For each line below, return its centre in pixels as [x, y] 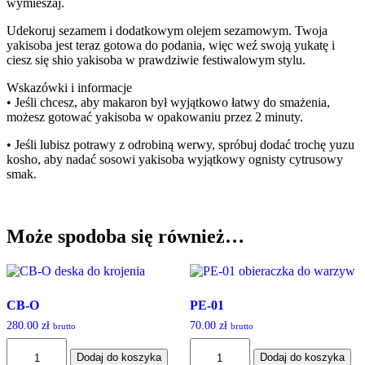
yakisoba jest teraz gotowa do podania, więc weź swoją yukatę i [171, 46]
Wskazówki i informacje [69, 88]
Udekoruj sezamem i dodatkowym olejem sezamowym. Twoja [167, 31]
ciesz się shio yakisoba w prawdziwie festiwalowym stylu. [156, 60]
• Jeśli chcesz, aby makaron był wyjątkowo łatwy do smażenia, [168, 103]
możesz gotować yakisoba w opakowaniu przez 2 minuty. [155, 117]
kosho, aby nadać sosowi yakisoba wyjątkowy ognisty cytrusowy [175, 160]
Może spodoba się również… [125, 237]
